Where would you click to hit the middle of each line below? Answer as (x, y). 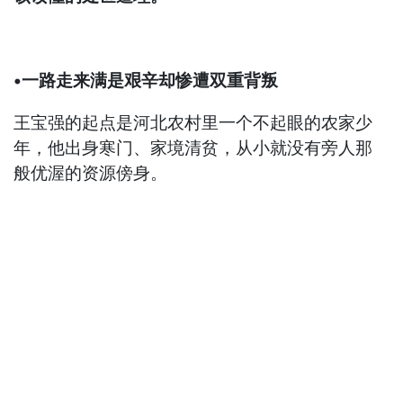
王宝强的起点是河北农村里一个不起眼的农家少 (193, 123)
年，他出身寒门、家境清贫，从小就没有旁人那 (193, 148)
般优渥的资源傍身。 (91, 174)
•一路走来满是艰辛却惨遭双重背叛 (146, 81)
